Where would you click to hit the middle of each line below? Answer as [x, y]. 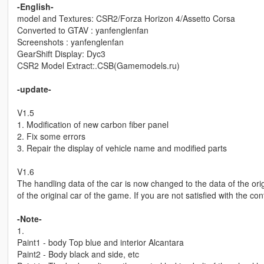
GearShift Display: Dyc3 [61, 53]
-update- [34, 89]
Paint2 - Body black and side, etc [78, 254]
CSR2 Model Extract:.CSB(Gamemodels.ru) [98, 65]
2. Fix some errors [51, 136]
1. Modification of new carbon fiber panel [93, 124]
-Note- [29, 218]
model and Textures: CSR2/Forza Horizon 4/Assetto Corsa [126, 18]
